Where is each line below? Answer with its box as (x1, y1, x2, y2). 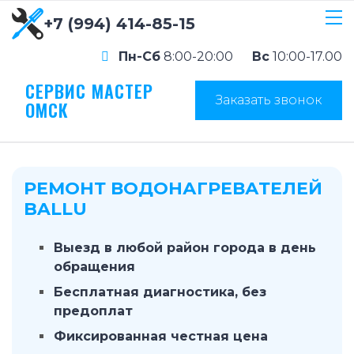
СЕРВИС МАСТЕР (25, 78, 153, 104)
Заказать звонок (216, 92, 322, 107)
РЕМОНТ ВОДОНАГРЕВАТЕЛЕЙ (24, 178, 322, 199)
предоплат (54, 303, 133, 318)
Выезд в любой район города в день (54, 240, 316, 255)
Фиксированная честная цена (54, 329, 268, 344)
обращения (54, 259, 135, 274)
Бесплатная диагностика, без (54, 284, 266, 299)
